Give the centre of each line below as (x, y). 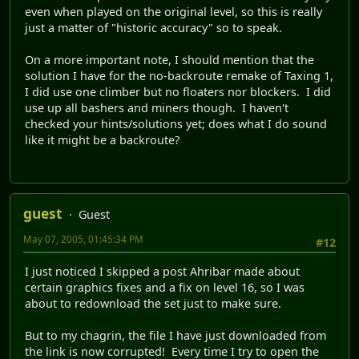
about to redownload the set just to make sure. (153, 303)
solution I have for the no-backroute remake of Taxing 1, (179, 76)
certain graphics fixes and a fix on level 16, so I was (165, 287)
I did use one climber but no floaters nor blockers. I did (178, 92)
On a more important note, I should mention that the (169, 60)
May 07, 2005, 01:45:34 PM (83, 239)
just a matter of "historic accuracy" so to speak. (153, 28)
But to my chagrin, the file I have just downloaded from (175, 335)
